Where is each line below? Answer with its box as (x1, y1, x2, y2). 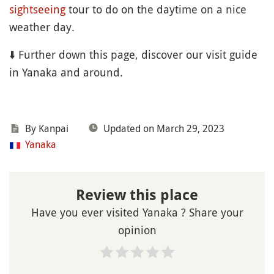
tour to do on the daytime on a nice (65, 2, 246, 17)
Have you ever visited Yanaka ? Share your (31, 205, 243, 220)
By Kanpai (25, 122, 68, 136)
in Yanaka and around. (9, 65, 123, 80)
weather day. (9, 20, 75, 35)
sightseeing (9, 2, 65, 17)
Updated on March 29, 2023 (103, 122, 224, 136)
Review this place (76, 187, 198, 204)
